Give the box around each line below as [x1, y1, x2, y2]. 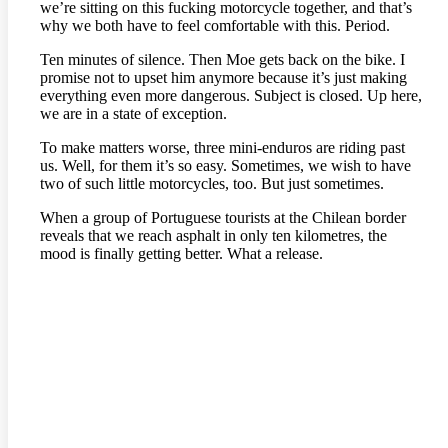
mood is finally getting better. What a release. [40, 244, 323, 262]
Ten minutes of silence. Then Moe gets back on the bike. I [40, 50, 405, 68]
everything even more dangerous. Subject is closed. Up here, [40, 86, 422, 104]
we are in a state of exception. [40, 104, 227, 122]
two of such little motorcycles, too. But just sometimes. [40, 174, 384, 192]
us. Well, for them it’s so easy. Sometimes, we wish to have [40, 156, 411, 174]
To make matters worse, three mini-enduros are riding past [40, 138, 405, 156]
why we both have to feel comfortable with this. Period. [40, 16, 390, 34]
